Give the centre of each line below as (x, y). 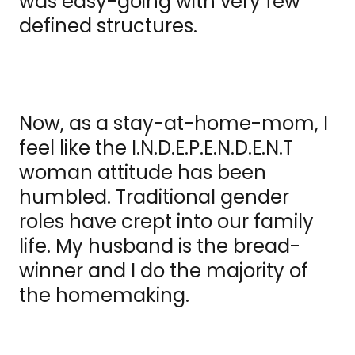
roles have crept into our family (166, 222)
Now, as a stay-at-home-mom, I (174, 124)
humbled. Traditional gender (154, 197)
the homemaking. (104, 296)
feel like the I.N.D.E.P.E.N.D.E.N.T (156, 148)
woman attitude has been (143, 173)
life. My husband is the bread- (160, 246)
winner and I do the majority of (164, 271)
